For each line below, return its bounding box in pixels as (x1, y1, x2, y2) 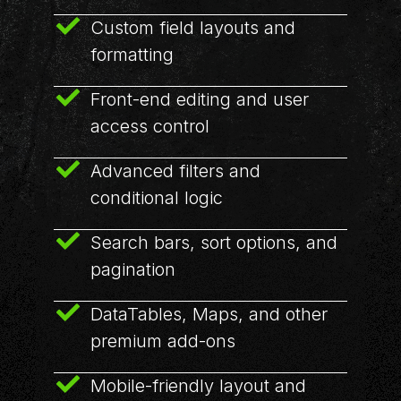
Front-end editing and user (90, 89, 309, 110)
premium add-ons (90, 330, 235, 352)
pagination (90, 259, 175, 280)
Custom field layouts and (90, 17, 295, 38)
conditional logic (90, 187, 223, 209)
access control (90, 115, 209, 137)
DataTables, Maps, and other (90, 303, 328, 325)
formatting (90, 44, 174, 65)
